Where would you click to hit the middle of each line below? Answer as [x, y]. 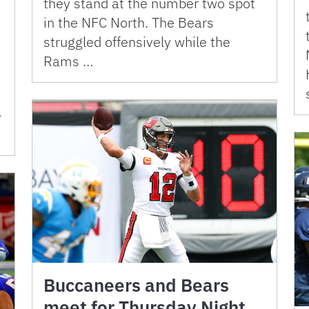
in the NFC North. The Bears [129, 22]
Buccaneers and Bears [136, 285]
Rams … [68, 61]
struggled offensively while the [137, 41]
